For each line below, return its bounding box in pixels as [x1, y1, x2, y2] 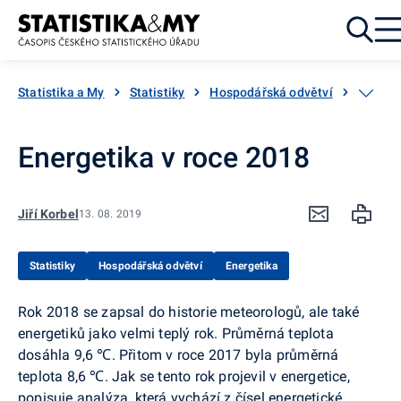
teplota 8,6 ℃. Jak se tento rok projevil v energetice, [18, 367, 350, 385]
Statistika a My [18, 84, 105, 99]
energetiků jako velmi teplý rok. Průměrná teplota [18, 324, 334, 342]
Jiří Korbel [18, 206, 79, 221]
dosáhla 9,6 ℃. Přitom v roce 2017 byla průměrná [18, 346, 339, 363]
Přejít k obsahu [7, 33, 92, 47]
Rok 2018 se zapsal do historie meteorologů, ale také [18, 303, 360, 320]
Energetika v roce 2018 [18, 140, 310, 175]
